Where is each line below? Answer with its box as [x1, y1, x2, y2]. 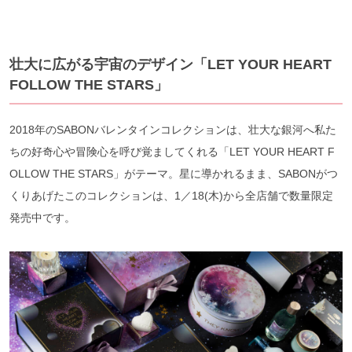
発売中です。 [9, 211, 75, 224]
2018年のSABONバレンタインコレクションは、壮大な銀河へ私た [9, 123, 336, 136]
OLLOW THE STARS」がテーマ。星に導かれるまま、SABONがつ [9, 167, 338, 180]
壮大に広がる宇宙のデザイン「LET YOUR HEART [9, 56, 332, 72]
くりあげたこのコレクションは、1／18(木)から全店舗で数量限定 [9, 189, 333, 202]
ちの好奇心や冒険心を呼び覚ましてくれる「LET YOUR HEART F [9, 145, 335, 158]
